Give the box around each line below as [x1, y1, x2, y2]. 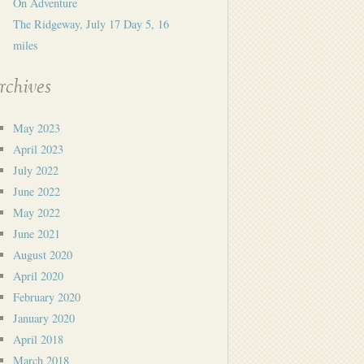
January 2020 [13, 310, 75, 326]
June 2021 [13, 226, 60, 241]
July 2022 [13, 162, 58, 178]
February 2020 [13, 289, 80, 305]
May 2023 [13, 120, 60, 136]
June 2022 [13, 184, 60, 199]
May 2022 [13, 205, 60, 220]
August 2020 [13, 247, 72, 262]
